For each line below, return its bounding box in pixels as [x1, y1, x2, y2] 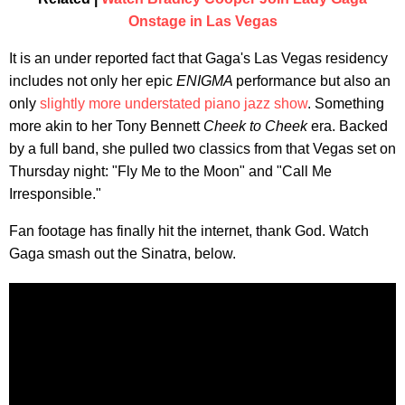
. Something [307, 95, 384, 111]
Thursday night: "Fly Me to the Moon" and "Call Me [9, 163, 332, 179]
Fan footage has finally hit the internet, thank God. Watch [9, 222, 369, 239]
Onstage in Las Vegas [127, 13, 278, 29]
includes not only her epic [9, 72, 176, 89]
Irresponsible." [9, 185, 101, 202]
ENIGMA [176, 72, 236, 89]
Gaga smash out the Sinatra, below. [9, 245, 236, 261]
